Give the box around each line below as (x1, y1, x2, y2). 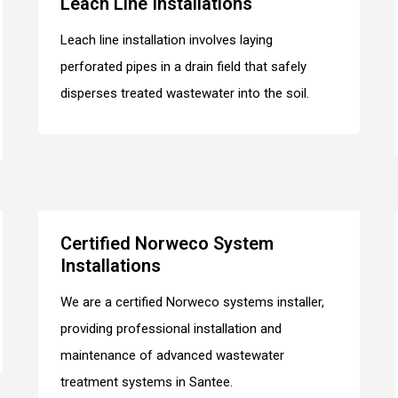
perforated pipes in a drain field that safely (60, 58, 307, 75)
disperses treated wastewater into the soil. (60, 84, 310, 101)
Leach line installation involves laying (60, 31, 274, 48)
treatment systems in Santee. (60, 373, 234, 390)
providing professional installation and (60, 320, 283, 337)
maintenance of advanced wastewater (60, 346, 285, 363)
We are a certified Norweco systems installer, (60, 293, 325, 310)
